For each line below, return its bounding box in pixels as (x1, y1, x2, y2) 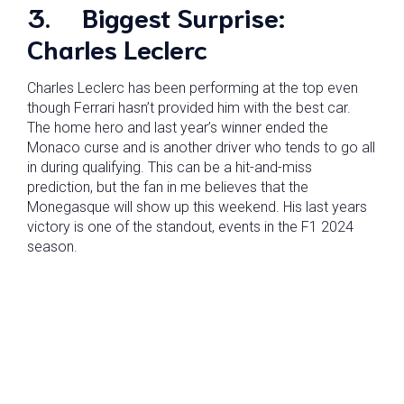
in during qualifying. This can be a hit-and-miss (27, 159, 312, 176)
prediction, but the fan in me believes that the (27, 179, 308, 196)
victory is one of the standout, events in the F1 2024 (27, 218, 353, 235)
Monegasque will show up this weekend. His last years (27, 198, 367, 216)
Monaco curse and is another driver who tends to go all (27, 139, 375, 156)
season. (27, 238, 78, 255)
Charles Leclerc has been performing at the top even (27, 79, 358, 96)
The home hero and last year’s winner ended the (27, 119, 328, 136)
